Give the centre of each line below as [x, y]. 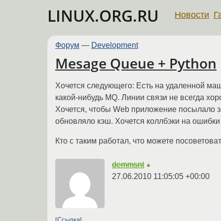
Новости [192, 15]
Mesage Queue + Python [136, 63]
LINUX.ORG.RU [103, 16]
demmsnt [128, 164]
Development [115, 45]
